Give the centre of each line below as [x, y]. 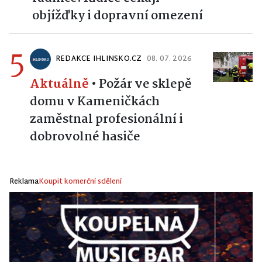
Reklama [24, 182]
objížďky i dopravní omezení [118, 16]
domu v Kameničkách [95, 102]
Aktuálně [59, 84]
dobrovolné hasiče [85, 137]
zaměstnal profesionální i [106, 119]
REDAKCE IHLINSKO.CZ [99, 59]
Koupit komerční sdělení [80, 182]
